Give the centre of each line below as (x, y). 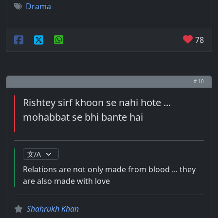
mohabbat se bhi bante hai (83, 117)
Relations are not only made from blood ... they (109, 169)
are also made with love (66, 181)
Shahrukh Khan (53, 209)
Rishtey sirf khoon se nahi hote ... (97, 102)
